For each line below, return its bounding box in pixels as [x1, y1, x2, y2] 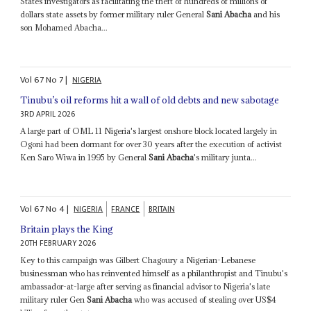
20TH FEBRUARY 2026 [20, 237, 96, 251]
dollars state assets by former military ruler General [20, 9, 207, 20]
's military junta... [194, 151, 258, 162]
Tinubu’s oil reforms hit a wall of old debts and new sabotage [20, 93, 280, 106]
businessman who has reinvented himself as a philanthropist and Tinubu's [20, 268, 288, 279]
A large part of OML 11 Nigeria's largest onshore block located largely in [20, 125, 278, 136]
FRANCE [111, 203, 140, 217]
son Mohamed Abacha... [20, 22, 108, 33]
